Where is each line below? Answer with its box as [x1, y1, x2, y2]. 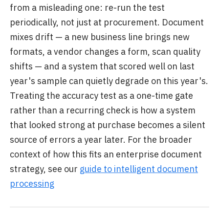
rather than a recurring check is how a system [10, 105, 196, 116]
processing [10, 178, 54, 189]
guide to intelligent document [80, 163, 198, 175]
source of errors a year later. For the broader [10, 134, 192, 145]
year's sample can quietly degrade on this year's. [10, 75, 208, 87]
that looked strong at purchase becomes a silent [10, 119, 205, 131]
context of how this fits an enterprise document [10, 149, 202, 160]
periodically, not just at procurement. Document [10, 17, 204, 28]
